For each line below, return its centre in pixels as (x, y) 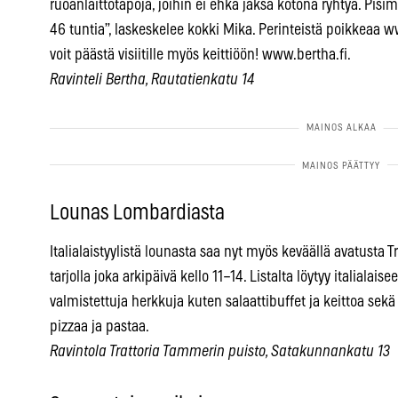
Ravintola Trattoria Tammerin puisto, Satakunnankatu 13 (220, 352)
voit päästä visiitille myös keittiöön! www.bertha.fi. (200, 56)
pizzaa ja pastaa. (99, 327)
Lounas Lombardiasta (137, 214)
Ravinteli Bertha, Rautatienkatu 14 (152, 80)
